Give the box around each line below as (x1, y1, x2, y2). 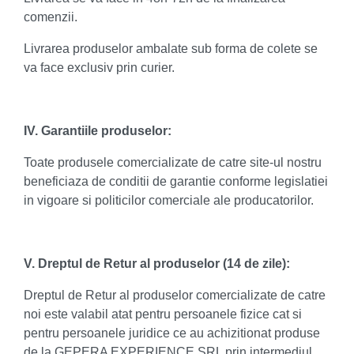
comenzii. (24, 10, 77, 24)
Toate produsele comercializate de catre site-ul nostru (24, 156, 322, 169)
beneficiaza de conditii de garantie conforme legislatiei (24, 175, 328, 188)
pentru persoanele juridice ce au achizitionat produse (24, 326, 320, 340)
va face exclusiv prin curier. (24, 61, 175, 74)
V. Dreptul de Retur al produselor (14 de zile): (24, 257, 290, 270)
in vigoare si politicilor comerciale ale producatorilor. (24, 194, 314, 207)
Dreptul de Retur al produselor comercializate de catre (24, 288, 326, 302)
